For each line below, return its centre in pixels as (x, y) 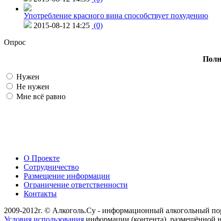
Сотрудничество (51, 167)
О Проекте (42, 158)
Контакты (40, 193)
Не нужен (32, 86)
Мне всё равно (40, 96)
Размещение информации (67, 176)
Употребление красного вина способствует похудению (116, 15)
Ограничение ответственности (76, 184)
